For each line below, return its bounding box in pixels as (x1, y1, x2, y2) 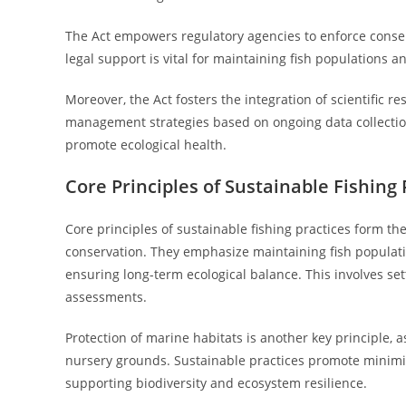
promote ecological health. (65, 136, 227, 153)
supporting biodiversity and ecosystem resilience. (65, 374, 367, 391)
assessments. (65, 288, 147, 305)
